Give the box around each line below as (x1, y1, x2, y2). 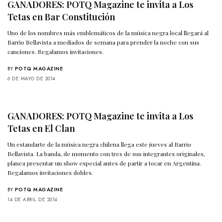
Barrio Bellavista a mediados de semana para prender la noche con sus (7, 38, 200, 47)
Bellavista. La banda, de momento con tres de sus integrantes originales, (7, 150, 206, 158)
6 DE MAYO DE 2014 (7, 75, 55, 83)
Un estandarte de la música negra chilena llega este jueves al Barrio (7, 140, 192, 149)
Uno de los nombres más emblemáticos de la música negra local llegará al (7, 29, 209, 37)
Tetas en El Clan (7, 122, 75, 135)
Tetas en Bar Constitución (7, 11, 115, 23)
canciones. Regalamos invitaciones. (7, 48, 104, 56)
